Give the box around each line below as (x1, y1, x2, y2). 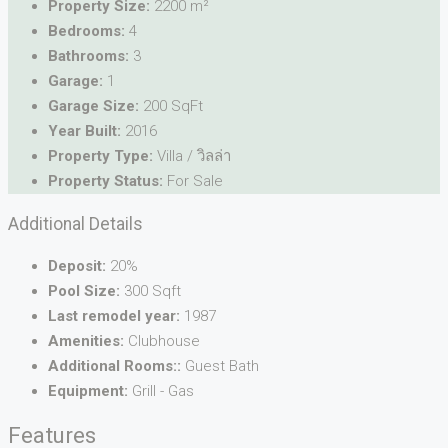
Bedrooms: (48, 22, 125, 41)
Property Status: (48, 172, 163, 191)
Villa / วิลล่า (157, 147, 231, 166)
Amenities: (48, 332, 124, 351)
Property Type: (48, 147, 153, 166)
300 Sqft (124, 282, 181, 301)
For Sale (167, 172, 223, 191)
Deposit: (48, 257, 106, 276)
